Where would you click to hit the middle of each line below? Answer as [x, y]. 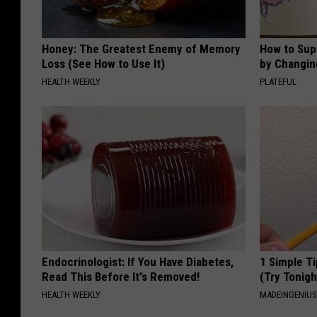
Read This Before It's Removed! [121, 277]
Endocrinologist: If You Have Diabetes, [138, 262]
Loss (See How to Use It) [103, 64]
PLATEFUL [278, 82]
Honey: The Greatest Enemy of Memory [141, 49]
